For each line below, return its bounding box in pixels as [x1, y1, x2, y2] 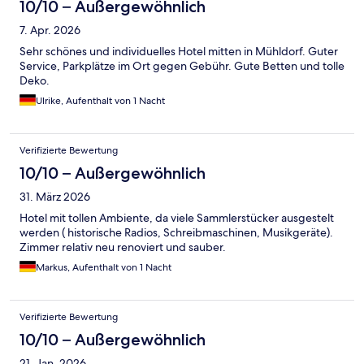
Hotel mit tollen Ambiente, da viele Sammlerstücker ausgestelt [19, 210, 334, 226]
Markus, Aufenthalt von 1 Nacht [36, 261, 171, 275]
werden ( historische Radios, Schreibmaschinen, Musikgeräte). [19, 225, 333, 240]
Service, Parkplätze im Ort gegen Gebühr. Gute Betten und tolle [19, 58, 344, 74]
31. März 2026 [19, 189, 90, 205]
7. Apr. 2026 [19, 23, 80, 38]
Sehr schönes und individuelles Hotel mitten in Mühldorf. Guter [19, 44, 338, 59]
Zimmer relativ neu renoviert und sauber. [19, 240, 226, 255]
